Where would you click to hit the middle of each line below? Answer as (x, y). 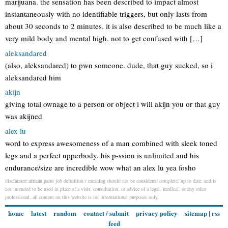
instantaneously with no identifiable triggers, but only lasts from (106, 14)
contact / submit (106, 213)
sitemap (196, 213)
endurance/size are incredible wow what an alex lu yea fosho (101, 167)
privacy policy (157, 213)
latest (39, 213)
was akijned (24, 116)
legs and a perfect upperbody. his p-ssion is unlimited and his (102, 155)
